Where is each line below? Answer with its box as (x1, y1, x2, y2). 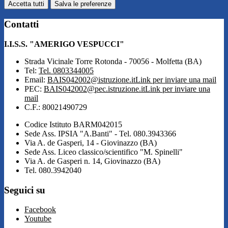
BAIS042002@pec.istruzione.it (44, 84, 145, 93)
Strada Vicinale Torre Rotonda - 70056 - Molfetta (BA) (24, 56, 202, 66)
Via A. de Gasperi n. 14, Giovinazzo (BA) (24, 156, 160, 165)
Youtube (24, 214, 51, 223)
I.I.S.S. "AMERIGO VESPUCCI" (4, 39, 124, 48)
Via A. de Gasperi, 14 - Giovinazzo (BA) (24, 138, 157, 147)
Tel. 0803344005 (39, 66, 94, 75)
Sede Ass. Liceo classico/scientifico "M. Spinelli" (24, 147, 183, 156)
